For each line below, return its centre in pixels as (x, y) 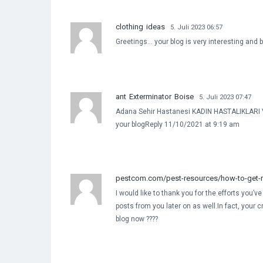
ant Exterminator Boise (155, 96)
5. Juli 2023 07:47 (225, 97)
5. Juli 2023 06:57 (196, 27)
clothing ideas (140, 26)
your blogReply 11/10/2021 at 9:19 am (178, 124)
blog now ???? (137, 219)
